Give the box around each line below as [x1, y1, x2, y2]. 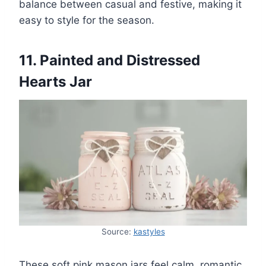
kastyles [133, 226, 165, 236]
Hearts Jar [19, 72, 92, 90]
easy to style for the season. [19, 14, 154, 26]
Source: [101, 226, 134, 236]
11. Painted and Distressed [19, 51, 200, 69]
